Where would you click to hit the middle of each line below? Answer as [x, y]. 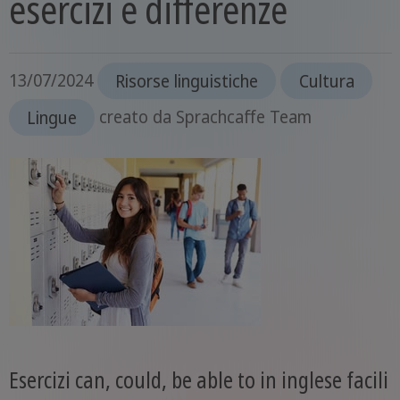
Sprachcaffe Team [244, 117]
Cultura [326, 81]
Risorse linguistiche [186, 81]
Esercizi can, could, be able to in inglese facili [198, 380]
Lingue [51, 117]
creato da [138, 117]
